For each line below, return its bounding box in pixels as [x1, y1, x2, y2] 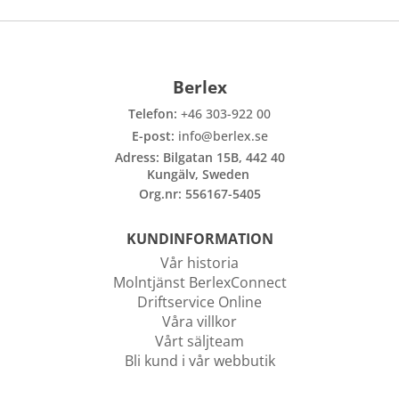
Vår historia [160, 252, 239, 273]
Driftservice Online [137, 291, 262, 312]
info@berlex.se [177, 127, 268, 145]
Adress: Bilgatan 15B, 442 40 [114, 148, 285, 166]
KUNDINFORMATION [126, 228, 273, 248]
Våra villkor [162, 311, 237, 331]
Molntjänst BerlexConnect [112, 272, 287, 292]
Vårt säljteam [155, 330, 244, 351]
